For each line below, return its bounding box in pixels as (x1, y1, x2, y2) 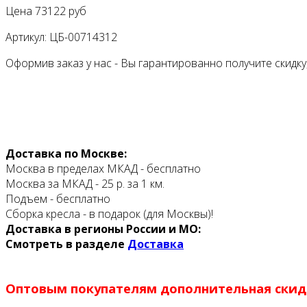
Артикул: (5, 29, 49, 45)
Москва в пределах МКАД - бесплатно (5, 161, 201, 177)
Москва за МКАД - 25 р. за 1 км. (5, 176, 164, 192)
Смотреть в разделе (5, 236, 127, 252)
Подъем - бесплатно (5, 191, 110, 207)
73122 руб (35, 3, 86, 19)
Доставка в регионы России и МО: (5, 221, 201, 237)
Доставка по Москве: (5, 146, 127, 162)
